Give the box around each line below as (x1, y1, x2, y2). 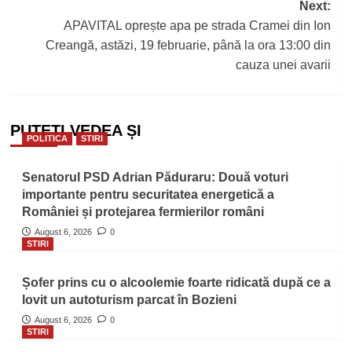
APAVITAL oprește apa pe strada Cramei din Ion (63, 19, 331, 33)
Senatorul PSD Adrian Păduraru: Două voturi (21, 170, 288, 185)
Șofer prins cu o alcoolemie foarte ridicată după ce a (21, 276, 331, 290)
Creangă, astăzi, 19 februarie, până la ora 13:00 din (45, 38, 331, 53)
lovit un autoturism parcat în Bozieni (21, 293, 236, 307)
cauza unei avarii (235, 58, 331, 72)
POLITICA (26, 134, 68, 144)
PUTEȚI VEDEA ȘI (9, 122, 141, 140)
